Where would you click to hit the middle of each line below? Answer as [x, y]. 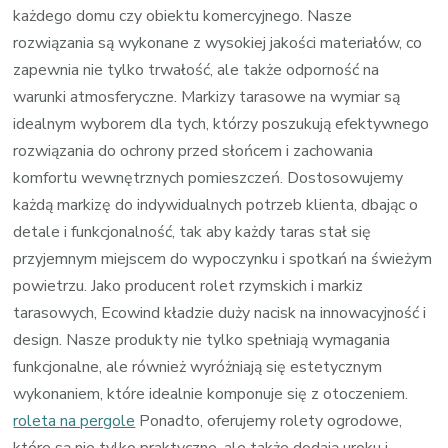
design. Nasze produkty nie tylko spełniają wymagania [202, 339]
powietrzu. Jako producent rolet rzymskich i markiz [188, 285]
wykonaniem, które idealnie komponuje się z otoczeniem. [211, 393]
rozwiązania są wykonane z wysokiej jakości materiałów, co [218, 42]
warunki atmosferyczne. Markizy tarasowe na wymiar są [207, 96]
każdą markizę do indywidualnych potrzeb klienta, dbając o [216, 204]
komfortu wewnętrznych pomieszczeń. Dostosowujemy [208, 177]
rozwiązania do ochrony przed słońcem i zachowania [193, 150]
